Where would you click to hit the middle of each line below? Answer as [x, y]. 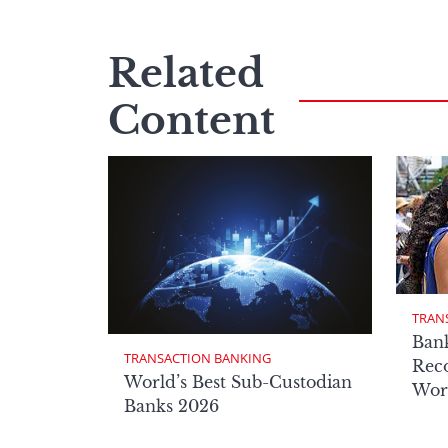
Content [191, 120]
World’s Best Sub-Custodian [238, 382]
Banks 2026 [171, 406]
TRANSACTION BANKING [197, 358]
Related [186, 73]
